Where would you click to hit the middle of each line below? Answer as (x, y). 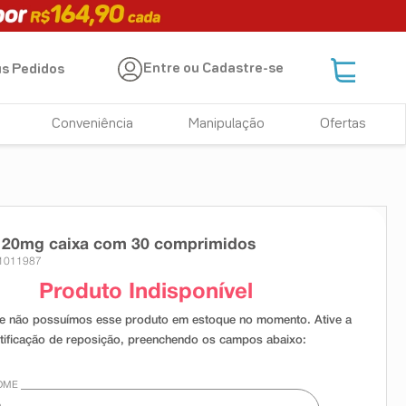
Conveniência (93, 124)
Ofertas (343, 124)
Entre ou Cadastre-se (214, 69)
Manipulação (227, 124)
